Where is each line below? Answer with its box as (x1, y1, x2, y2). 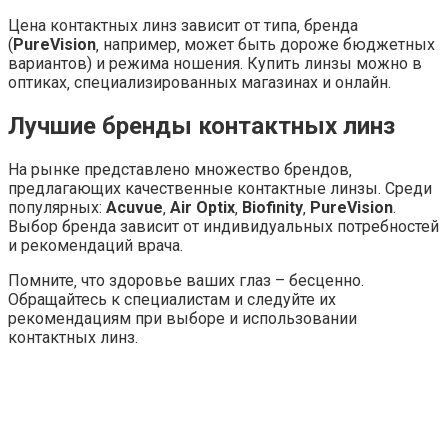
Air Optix (170, 197, 235, 217)
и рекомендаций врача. (8, 235, 183, 255)
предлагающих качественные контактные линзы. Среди (8, 178, 432, 198)
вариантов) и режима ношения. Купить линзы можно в (8, 54, 422, 73)
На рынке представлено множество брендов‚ (8, 159, 352, 179)
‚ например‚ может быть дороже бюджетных (96, 35, 435, 54)
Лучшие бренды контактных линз (8, 111, 395, 140)
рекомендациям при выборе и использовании (8, 308, 357, 328)
